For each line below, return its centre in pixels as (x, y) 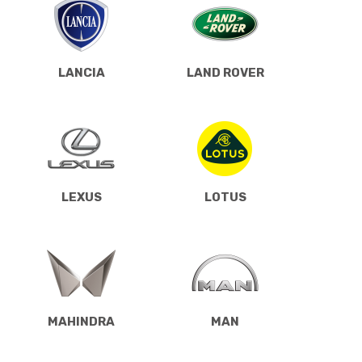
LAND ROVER (225, 72)
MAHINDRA (81, 321)
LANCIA (81, 72)
